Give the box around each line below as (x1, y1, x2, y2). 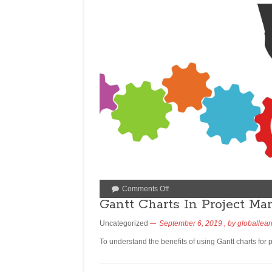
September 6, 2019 (159, 219, 222, 228)
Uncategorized (100, 219, 148, 228)
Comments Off (122, 185, 169, 193)
